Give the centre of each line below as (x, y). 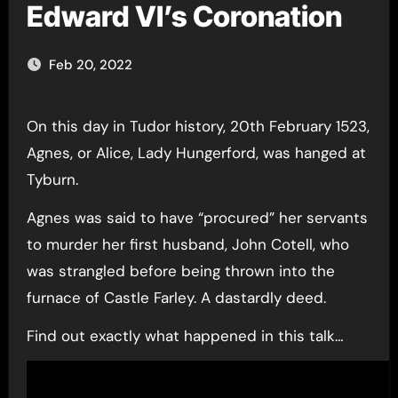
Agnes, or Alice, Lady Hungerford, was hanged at (196, 153)
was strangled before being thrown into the (180, 271)
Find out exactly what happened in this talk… (185, 336)
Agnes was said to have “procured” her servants (197, 218)
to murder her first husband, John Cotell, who (187, 244)
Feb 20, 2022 (90, 65)
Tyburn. (52, 179)
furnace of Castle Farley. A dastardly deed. (176, 298)
